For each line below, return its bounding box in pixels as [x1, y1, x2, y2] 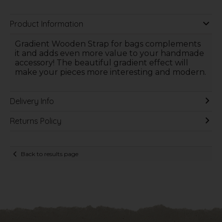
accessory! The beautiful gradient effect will [14, 58, 188, 68]
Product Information [9, 19, 83, 29]
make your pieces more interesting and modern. [14, 67, 206, 77]
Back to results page [21, 150, 79, 158]
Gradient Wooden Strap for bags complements [14, 39, 201, 49]
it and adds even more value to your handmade [14, 49, 204, 58]
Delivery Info [9, 96, 54, 107]
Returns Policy [9, 116, 61, 126]
